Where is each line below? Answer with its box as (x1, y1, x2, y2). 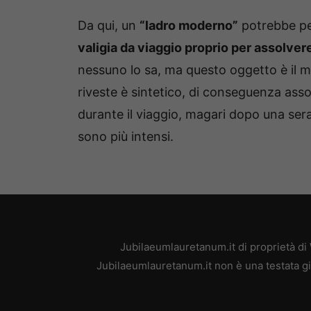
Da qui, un (78, 18, 140, 33)
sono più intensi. (78, 129, 174, 144)
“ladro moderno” (140, 18, 238, 33)
